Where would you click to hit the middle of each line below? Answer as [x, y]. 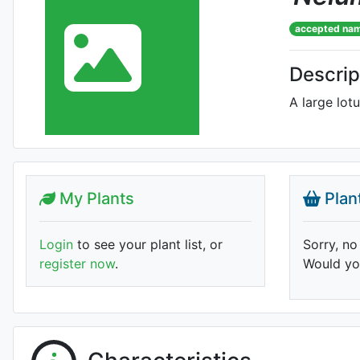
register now [77, 264]
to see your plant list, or [148, 244]
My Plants [95, 198]
